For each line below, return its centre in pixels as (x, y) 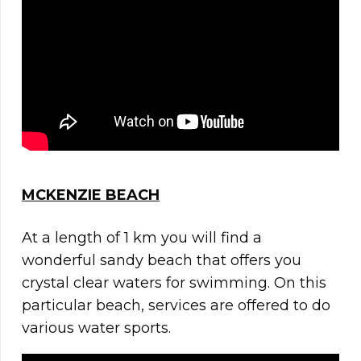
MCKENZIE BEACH (91, 195)
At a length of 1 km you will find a (142, 238)
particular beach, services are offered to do (176, 306)
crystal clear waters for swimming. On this (174, 283)
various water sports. (96, 328)
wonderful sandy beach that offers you (162, 261)
